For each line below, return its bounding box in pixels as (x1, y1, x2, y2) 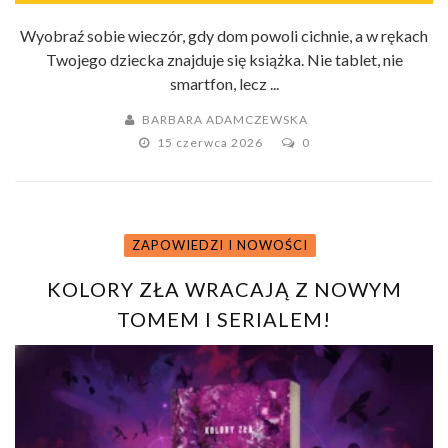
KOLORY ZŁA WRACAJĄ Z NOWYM (46, 276, 402, 301)
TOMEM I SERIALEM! (117, 306, 331, 331)
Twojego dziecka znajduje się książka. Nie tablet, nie (45, 49, 403, 69)
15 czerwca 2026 (156, 134, 266, 150)
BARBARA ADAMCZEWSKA (141, 111, 308, 127)
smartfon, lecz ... (169, 73, 279, 93)
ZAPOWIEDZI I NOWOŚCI (132, 236, 308, 253)
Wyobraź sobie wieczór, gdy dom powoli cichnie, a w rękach (20, 25, 428, 45)
